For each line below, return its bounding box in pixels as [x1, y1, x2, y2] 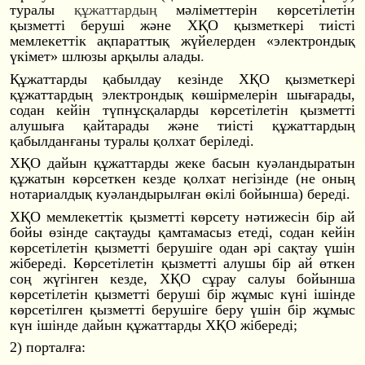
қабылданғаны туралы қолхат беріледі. [10, 132, 254, 149]
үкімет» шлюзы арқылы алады [10, 47, 200, 64]
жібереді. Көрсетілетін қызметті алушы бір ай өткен [10, 254, 355, 271]
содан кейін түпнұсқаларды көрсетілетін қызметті [10, 101, 355, 118]
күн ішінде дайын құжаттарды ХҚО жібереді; [10, 316, 297, 333]
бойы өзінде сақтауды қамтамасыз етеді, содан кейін [10, 223, 355, 240]
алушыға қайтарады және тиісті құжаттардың [10, 117, 355, 134]
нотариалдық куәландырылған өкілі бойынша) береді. [10, 186, 350, 203]
